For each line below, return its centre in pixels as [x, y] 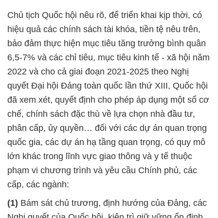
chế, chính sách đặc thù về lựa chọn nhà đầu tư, [101, 114]
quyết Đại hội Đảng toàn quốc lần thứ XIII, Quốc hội [108, 85]
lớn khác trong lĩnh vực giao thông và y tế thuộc [100, 156]
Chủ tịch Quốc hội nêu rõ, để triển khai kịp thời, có [105, 15]
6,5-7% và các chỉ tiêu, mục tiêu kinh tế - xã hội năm [109, 57]
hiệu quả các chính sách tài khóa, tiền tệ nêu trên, [104, 29]
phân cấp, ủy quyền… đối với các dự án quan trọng [107, 128]
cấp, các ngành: [38, 184]
